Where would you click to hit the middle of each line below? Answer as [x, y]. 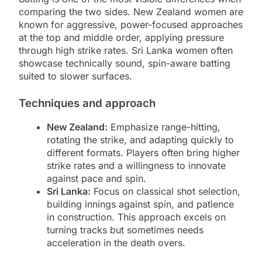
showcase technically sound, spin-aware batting [125, 63]
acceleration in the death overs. [116, 243]
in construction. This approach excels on [136, 217]
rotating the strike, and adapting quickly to [140, 140]
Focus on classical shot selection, [166, 192]
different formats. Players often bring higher [143, 153]
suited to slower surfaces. [75, 76]
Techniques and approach [87, 103]
